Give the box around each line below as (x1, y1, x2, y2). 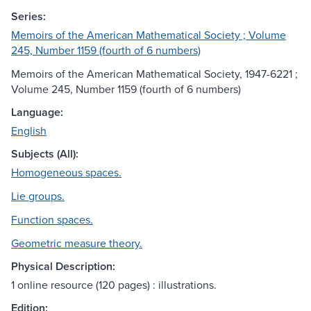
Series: (11, 8, 46, 25)
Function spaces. (11, 212, 93, 228)
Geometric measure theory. (11, 235, 142, 251)
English (11, 123, 47, 139)
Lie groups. (11, 188, 65, 204)
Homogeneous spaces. (11, 165, 121, 180)
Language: (11, 104, 63, 121)
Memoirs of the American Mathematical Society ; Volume (11, 27, 286, 43)
